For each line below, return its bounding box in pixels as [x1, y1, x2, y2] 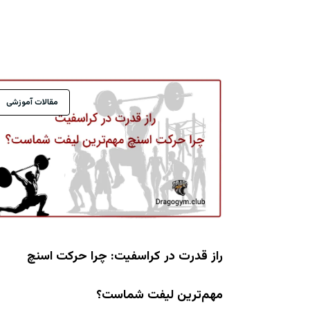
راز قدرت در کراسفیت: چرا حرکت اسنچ [27, 246, 223, 266]
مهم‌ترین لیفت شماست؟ [96, 285, 223, 305]
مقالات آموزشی [6, 96, 58, 109]
